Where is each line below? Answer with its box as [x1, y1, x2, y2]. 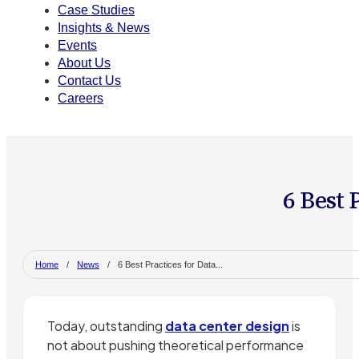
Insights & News [58, 21, 150, 35]
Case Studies [58, 3, 135, 18]
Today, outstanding [47, 317, 165, 335]
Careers [58, 91, 103, 106]
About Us [58, 56, 111, 71]
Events [58, 38, 97, 53]
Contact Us [58, 74, 121, 88]
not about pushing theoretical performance [47, 337, 304, 354]
